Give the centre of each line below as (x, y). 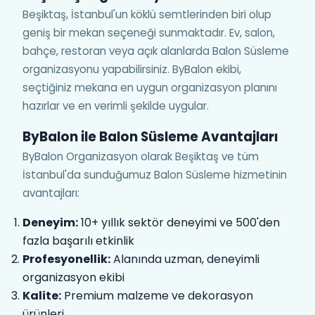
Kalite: (42, 296)
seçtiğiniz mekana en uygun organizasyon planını (150, 88)
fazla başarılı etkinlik (78, 241)
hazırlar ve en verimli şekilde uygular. (116, 106)
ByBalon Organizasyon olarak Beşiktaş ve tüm (141, 156)
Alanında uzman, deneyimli (185, 259)
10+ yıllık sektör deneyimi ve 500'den (179, 223)
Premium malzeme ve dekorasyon (157, 296)
